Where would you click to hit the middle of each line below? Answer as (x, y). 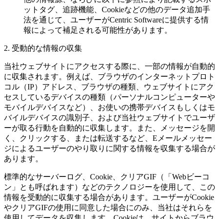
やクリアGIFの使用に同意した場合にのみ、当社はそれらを (108, 208)
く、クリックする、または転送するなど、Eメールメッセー (108, 138)
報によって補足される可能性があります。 (98, 30)
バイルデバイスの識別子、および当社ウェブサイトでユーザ (109, 118)
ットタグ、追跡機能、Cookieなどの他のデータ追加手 (117, 10)
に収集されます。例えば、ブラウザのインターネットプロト (109, 77)
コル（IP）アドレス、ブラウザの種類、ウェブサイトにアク (109, 87)
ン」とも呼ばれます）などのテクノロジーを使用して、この (109, 187)
